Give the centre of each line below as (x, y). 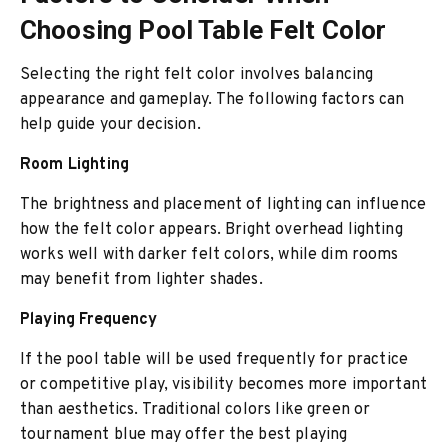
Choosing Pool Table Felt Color (203, 30)
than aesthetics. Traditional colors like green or (195, 410)
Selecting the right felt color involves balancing (197, 75)
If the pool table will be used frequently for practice (214, 360)
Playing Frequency (89, 320)
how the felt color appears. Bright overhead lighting (211, 230)
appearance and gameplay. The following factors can (212, 100)
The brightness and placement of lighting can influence (223, 205)
